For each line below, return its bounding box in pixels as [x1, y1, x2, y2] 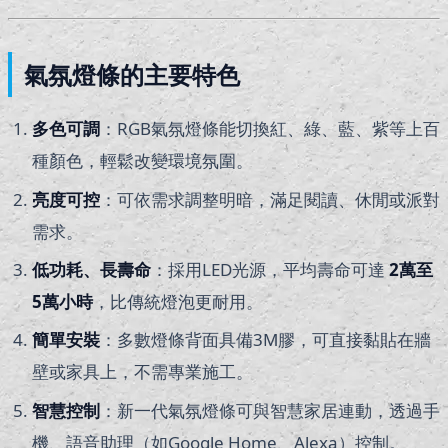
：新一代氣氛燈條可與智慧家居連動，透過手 [100, 398, 440, 422]
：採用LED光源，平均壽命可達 [151, 258, 389, 282]
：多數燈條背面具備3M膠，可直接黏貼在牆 [100, 328, 431, 352]
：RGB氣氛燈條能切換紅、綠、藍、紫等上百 [100, 117, 440, 141]
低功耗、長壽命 [32, 258, 151, 282]
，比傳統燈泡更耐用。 [93, 290, 263, 314]
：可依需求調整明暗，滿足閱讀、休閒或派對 [100, 187, 440, 211]
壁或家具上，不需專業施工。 [32, 360, 253, 384]
